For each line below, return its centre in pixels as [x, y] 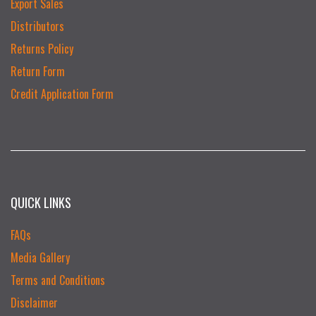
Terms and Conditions [58, 280]
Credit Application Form [62, 94]
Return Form [38, 71]
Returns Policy [42, 49]
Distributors [37, 26]
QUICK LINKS [41, 202]
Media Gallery [40, 257]
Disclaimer [34, 303]
